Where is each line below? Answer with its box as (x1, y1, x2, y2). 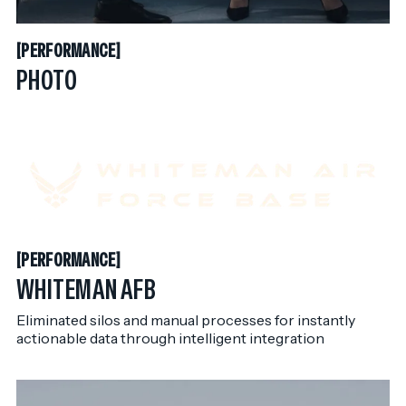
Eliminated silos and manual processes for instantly (16, 310, 355, 329)
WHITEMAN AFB (16, 271, 157, 307)
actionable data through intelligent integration (16, 328, 324, 347)
